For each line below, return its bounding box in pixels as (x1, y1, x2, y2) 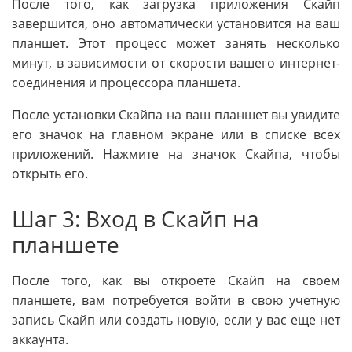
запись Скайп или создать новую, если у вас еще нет (12, 310, 340, 328)
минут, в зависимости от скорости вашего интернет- (12, 53, 340, 71)
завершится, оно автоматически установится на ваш (12, 14, 340, 32)
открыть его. (12, 164, 88, 182)
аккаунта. (12, 330, 68, 348)
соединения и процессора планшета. (12, 73, 240, 91)
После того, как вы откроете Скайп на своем (12, 271, 340, 289)
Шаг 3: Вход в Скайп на (12, 203, 259, 233)
